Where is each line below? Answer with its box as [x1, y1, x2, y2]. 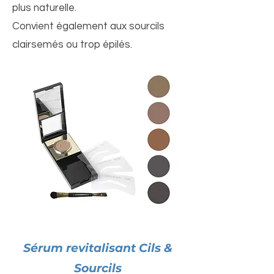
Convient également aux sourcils [12, 21, 165, 32]
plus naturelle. [12, 2, 76, 13]
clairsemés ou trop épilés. [12, 39, 132, 50]
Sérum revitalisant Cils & [23, 241, 172, 255]
